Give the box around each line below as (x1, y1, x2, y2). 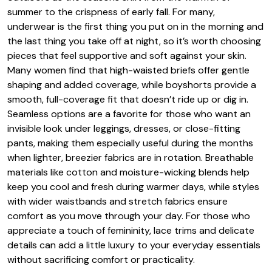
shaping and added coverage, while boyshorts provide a (7, 78, 256, 91)
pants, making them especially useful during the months (7, 136, 253, 149)
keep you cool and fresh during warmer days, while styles (7, 180, 259, 193)
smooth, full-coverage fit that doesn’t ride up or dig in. (7, 92, 248, 106)
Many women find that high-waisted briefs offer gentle (7, 63, 250, 76)
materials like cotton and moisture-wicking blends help (7, 165, 250, 178)
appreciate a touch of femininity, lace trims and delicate (7, 223, 254, 237)
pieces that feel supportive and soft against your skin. (7, 49, 246, 62)
